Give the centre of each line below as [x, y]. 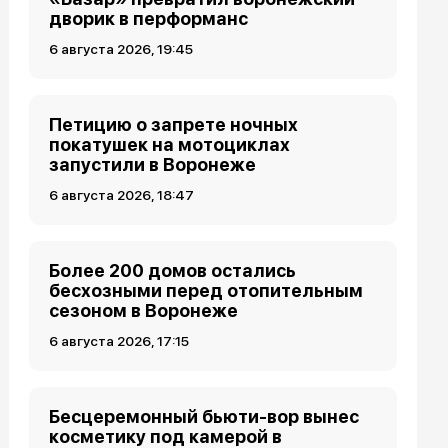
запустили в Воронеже [153, 164]
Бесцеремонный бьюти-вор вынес [204, 416]
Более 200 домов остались [173, 270]
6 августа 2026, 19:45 [121, 49]
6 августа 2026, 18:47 [122, 195]
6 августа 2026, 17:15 [119, 341]
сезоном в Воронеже [144, 310]
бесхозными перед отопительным [206, 290]
